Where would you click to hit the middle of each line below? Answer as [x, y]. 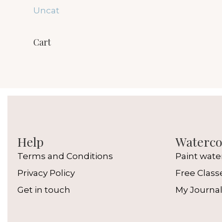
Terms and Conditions [65, 156]
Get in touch [44, 190]
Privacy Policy [46, 173]
